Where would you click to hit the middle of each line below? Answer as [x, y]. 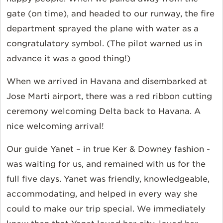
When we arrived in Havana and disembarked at [107, 82]
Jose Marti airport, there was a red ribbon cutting [109, 97]
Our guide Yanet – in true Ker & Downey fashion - [108, 149]
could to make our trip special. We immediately [106, 209]
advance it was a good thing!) [68, 59]
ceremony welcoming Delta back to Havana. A [104, 111]
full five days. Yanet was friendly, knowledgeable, [108, 179]
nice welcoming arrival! [55, 126]
